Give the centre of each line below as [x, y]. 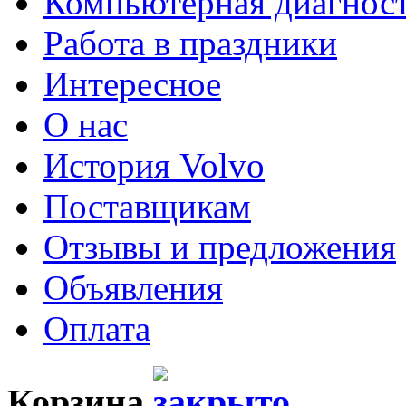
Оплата [97, 328]
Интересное [132, 83]
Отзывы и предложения [220, 246]
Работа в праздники [190, 43]
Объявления [133, 287]
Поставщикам [147, 206]
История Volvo [154, 165]
